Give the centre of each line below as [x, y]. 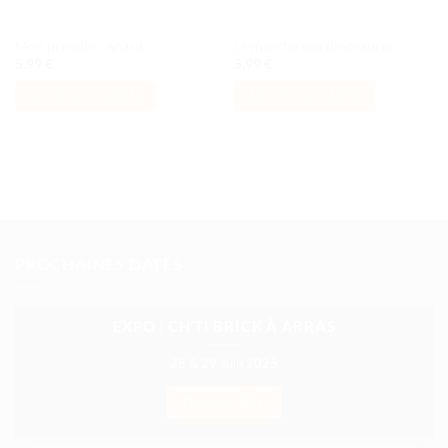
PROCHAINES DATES [99, 263]
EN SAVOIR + [224, 402]
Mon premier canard [78, 45]
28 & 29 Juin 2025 [224, 362]
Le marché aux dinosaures [313, 45]
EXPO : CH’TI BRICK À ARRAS [224, 326]
